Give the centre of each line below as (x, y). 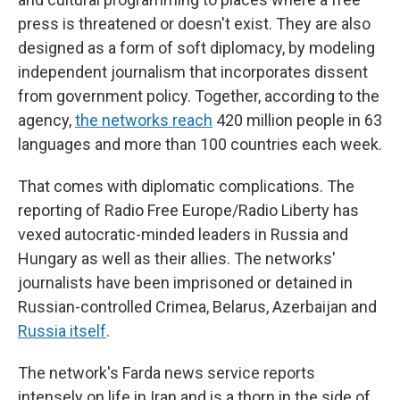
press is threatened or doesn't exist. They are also (194, 24)
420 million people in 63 (297, 120)
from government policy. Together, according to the (199, 96)
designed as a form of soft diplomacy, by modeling (196, 48)
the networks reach (144, 120)
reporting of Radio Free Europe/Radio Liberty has (188, 210)
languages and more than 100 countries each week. (200, 144)
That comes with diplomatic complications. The (186, 186)
